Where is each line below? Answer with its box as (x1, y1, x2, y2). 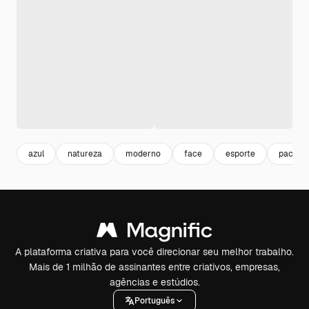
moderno (126, 148, 161, 159)
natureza (68, 148, 102, 159)
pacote (279, 148, 306, 159)
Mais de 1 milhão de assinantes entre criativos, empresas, (29, 261, 280, 273)
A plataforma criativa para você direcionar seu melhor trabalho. (15, 246, 294, 258)
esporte (226, 148, 255, 159)
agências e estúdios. (109, 276, 200, 288)
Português (134, 295, 175, 306)
